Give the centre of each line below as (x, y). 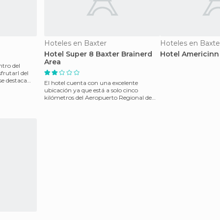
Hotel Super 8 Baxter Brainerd (98, 54)
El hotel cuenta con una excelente (91, 83)
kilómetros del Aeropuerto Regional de (98, 97)
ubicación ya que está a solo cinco (91, 90)
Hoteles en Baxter (75, 43)
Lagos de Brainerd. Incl (76, 105)
